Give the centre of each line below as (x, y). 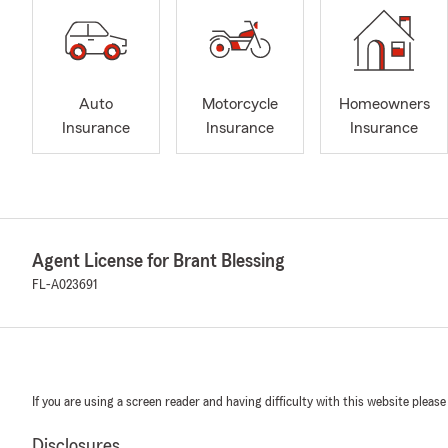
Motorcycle (240, 104)
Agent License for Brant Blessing (158, 261)
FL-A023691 (64, 285)
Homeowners (384, 104)
